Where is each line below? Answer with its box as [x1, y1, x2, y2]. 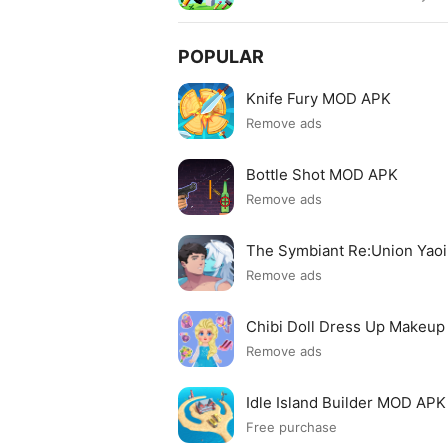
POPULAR [178, 46, 264, 67]
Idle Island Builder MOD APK [246, 392, 446, 412]
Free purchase [246, 419, 337, 436]
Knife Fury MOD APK [246, 88, 391, 108]
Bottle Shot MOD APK [246, 164, 398, 184]
